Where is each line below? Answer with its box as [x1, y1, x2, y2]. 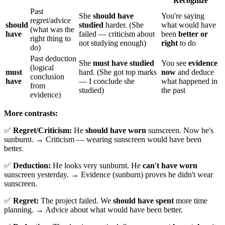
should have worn [85, 126, 146, 135]
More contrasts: [4, 108, 58, 118]
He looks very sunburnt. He [51, 161, 143, 170]
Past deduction [30, 54, 76, 63]
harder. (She [103, 20, 144, 29]
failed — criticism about [79, 29, 155, 38]
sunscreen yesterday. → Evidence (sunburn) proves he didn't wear [4, 170, 213, 179]
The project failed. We [39, 196, 113, 205]
